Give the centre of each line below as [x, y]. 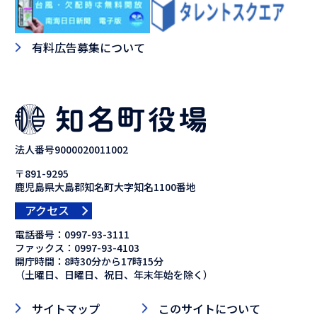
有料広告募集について [88, 47]
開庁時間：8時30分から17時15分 [89, 261]
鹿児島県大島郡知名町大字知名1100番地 [105, 187]
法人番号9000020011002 [71, 150]
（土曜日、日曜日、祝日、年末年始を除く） [114, 274]
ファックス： [44, 247]
